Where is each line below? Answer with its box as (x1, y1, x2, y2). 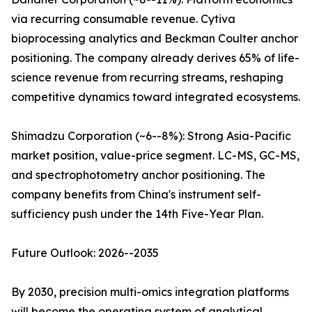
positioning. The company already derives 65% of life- (11, 51, 299, 65)
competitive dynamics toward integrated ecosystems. (11, 90, 300, 104)
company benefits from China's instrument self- (11, 187, 261, 202)
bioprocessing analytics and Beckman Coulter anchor (11, 31, 298, 46)
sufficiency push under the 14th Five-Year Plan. (11, 207, 263, 221)
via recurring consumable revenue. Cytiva (11, 12, 235, 26)
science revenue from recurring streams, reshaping (11, 70, 283, 85)
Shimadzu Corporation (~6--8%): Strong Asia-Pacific (11, 129, 291, 143)
